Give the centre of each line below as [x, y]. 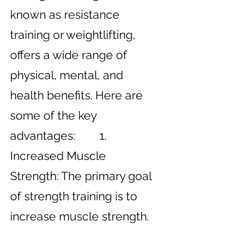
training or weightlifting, [73, 35]
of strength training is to [74, 196]
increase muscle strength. [79, 216]
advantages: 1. [61, 135]
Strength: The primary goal [81, 176]
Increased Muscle [58, 156]
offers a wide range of [69, 55]
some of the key [53, 115]
